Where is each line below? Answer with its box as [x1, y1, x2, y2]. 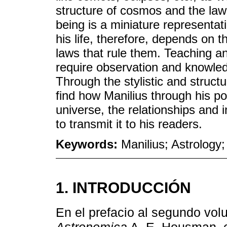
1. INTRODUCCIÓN [56, 179, 191, 197]
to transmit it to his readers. [56, 117, 202, 131]
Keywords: [56, 137, 121, 152]
